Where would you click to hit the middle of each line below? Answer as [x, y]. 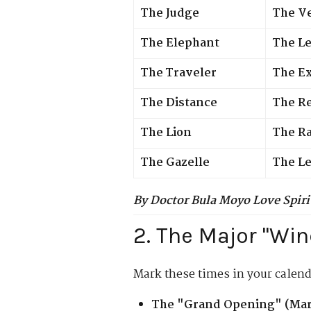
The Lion [166, 133]
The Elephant [180, 43]
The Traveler [179, 73]
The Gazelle [175, 162]
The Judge [170, 13]
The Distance [179, 103]
